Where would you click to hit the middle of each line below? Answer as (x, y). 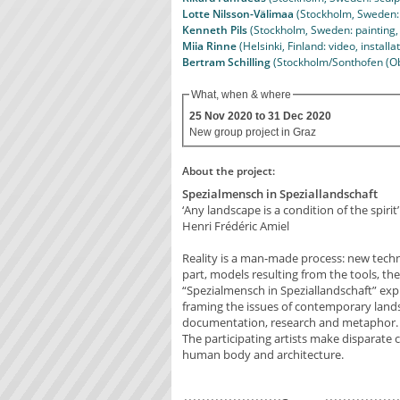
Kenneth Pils (215, 30)
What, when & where (241, 95)
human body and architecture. (263, 354)
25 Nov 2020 (221, 117)
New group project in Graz (253, 133)
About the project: (230, 171)
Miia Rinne (209, 46)
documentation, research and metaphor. (290, 322)
